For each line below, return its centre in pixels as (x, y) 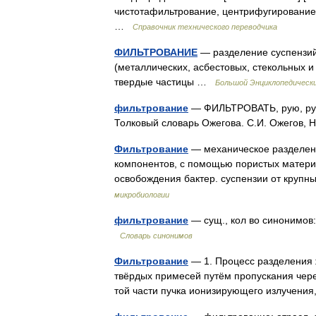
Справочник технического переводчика (205, 26)
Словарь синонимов (156, 235)
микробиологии (142, 194)
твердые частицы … (165, 81)
